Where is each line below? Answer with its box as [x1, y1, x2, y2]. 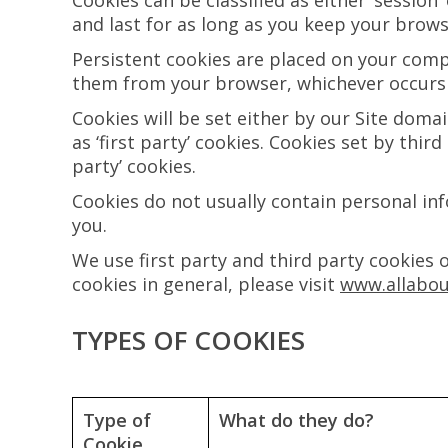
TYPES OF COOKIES [72, 322, 305, 358]
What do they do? [219, 408, 374, 432]
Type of [83, 408, 151, 432]
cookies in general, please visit [72, 272, 340, 296]
